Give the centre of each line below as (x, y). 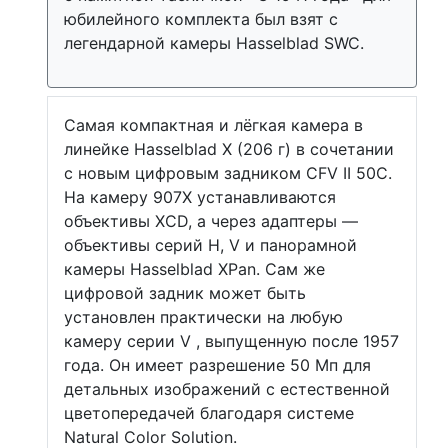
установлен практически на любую (203, 317)
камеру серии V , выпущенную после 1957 (231, 341)
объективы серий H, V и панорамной (210, 245)
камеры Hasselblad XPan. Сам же (194, 269)
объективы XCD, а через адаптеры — (211, 221)
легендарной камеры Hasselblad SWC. (214, 43)
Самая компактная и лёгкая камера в (213, 125)
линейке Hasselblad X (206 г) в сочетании (229, 149)
